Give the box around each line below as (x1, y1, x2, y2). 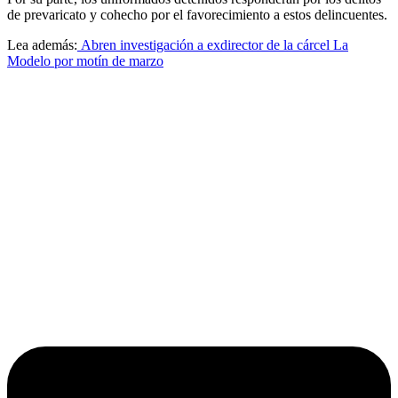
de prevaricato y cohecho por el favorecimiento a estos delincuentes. (7, 7, 387, 23)
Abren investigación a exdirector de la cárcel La (77, 37, 348, 53)
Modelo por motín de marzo (7, 53, 163, 69)
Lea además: (7, 37, 77, 53)
